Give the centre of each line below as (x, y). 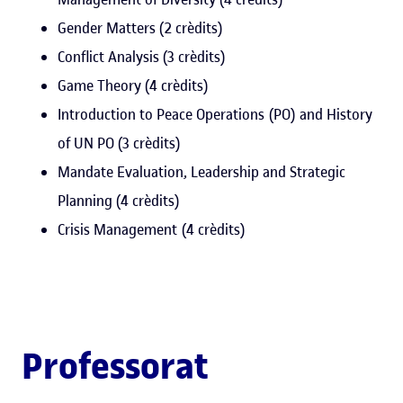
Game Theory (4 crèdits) (133, 85)
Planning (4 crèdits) (119, 200)
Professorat (115, 366)
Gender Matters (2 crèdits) (140, 27)
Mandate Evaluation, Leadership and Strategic (201, 171)
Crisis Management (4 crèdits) (152, 229)
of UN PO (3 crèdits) (119, 143)
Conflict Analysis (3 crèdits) (142, 56)
